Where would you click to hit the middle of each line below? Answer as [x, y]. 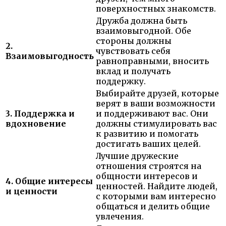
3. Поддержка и [40, 114]
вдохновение [36, 124]
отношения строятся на [149, 166]
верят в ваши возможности [156, 104]
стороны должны [134, 41]
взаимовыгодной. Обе [144, 31]
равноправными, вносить [152, 61]
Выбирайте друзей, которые [157, 94]
